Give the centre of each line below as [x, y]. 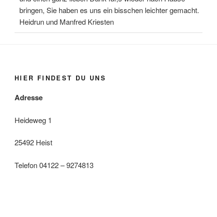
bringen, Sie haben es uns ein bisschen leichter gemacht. [109, 10]
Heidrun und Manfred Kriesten [67, 22]
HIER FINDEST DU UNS [60, 77]
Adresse [29, 97]
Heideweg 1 [33, 120]
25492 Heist [33, 142]
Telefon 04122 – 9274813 [54, 165]
